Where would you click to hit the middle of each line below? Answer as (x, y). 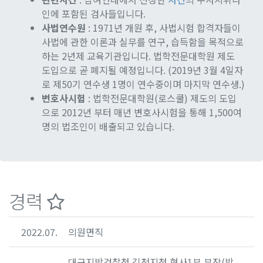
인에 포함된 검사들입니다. (94, 13)
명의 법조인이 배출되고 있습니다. (108, 126)
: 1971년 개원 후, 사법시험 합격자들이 (163, 27)
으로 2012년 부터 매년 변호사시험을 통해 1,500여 (142, 112)
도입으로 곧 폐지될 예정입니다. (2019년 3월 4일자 (142, 70)
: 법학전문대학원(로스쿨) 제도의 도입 (161, 98)
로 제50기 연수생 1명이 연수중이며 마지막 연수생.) (143, 84)
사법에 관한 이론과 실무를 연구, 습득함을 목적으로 (143, 41)
